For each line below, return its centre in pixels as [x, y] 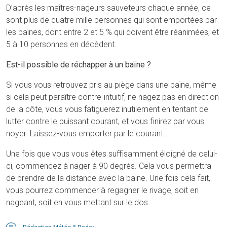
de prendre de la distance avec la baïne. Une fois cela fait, [108, 178]
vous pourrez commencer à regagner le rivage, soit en [102, 191]
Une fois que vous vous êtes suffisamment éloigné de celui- [112, 154]
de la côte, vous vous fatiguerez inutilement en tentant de [107, 109]
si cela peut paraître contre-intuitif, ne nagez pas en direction [112, 97]
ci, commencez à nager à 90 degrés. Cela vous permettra [109, 166]
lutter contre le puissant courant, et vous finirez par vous [105, 122]
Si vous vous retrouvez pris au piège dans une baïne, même [111, 85]
